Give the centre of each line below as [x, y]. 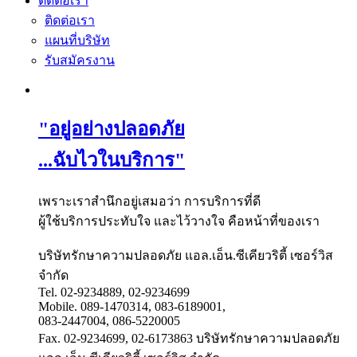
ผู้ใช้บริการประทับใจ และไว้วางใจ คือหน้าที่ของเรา [179, 221]
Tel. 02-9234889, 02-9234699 [114, 292]
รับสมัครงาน [80, 60]
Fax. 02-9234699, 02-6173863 [116, 338]
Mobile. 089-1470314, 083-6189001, [132, 306]
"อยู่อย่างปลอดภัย [112, 129]
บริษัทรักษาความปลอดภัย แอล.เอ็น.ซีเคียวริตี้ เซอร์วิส [186, 255]
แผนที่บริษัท [77, 40]
